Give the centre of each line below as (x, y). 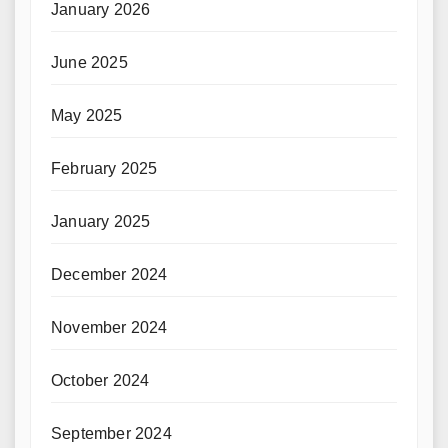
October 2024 (100, 380)
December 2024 (109, 274)
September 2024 (111, 433)
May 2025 (87, 115)
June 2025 (89, 62)
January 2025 (101, 221)
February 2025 (104, 168)
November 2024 (109, 327)
